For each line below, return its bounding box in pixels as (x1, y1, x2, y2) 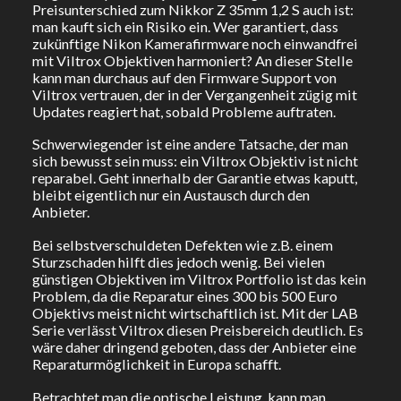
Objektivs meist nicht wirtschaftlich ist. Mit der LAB (31, 304, 358, 321)
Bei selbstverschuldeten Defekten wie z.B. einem (31, 236, 333, 253)
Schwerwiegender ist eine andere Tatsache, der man (31, 135, 348, 153)
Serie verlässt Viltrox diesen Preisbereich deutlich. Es (31, 321, 363, 338)
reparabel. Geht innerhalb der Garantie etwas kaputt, (31, 169, 357, 187)
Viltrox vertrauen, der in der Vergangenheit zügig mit (31, 85, 357, 103)
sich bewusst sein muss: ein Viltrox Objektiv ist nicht (31, 152, 358, 170)
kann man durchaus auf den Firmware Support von (31, 68, 337, 86)
